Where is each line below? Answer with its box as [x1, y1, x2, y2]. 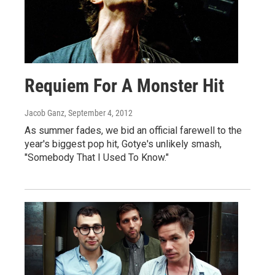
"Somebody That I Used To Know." [25, 152, 169, 164]
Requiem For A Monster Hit [25, 75, 224, 97]
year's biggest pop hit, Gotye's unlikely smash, [25, 138, 222, 150]
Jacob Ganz [25, 108, 64, 118]
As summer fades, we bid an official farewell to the [25, 125, 242, 137]
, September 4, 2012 [64, 108, 133, 118]
